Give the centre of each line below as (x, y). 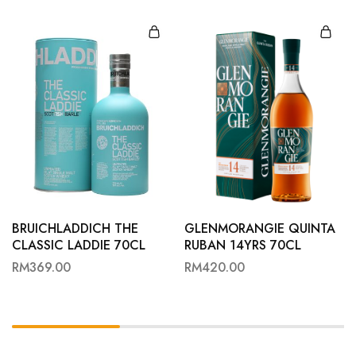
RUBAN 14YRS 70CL (242, 245)
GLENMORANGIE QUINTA (259, 228)
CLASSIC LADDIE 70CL (79, 245)
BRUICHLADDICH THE (75, 228)
